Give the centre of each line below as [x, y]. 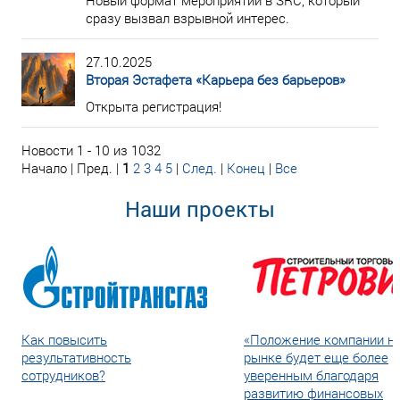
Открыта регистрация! [154, 106]
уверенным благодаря [311, 375]
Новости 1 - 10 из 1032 [91, 150]
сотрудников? [63, 375]
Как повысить [64, 339]
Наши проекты [200, 209]
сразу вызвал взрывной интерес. [187, 18]
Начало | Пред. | [72, 168]
